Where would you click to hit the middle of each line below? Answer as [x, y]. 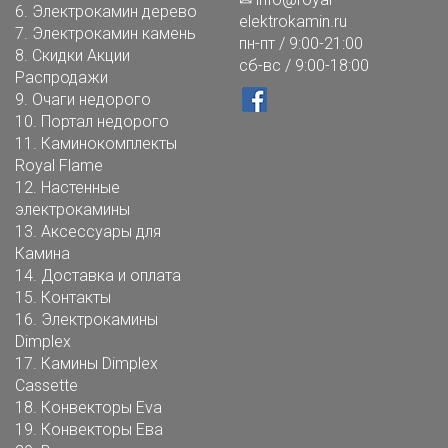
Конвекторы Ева [102, 429]
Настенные [80, 187]
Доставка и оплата [111, 275]
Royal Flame [59, 165]
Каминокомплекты [109, 143]
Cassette [46, 385]
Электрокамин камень [114, 33]
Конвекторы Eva [101, 407]
